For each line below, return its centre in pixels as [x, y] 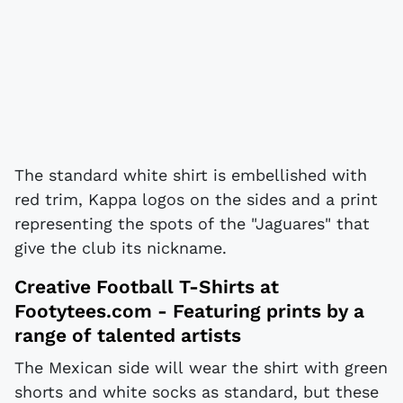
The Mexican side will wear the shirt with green [201, 368]
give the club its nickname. [121, 247]
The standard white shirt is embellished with [191, 175]
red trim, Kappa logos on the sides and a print [196, 199]
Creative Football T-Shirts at [147, 286]
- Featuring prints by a [258, 310]
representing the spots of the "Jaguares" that [192, 223]
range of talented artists [128, 335]
